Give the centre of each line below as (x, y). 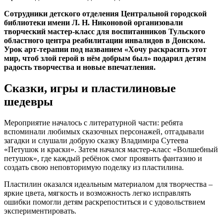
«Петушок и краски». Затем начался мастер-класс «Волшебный (111, 149)
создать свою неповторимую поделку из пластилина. (94, 167)
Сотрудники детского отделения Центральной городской (105, 13)
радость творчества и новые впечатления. (80, 67)
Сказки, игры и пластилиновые (90, 88)
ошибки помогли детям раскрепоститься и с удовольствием (105, 202)
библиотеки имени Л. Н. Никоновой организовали (93, 22)
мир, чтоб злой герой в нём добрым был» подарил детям (105, 58)
